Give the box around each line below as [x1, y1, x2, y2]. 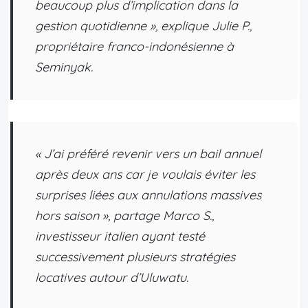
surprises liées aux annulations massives [35, 186, 261, 203]
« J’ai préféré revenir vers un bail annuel [35, 145, 261, 162]
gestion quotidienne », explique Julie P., [35, 17, 252, 34]
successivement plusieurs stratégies [35, 248, 235, 265]
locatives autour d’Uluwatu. [35, 269, 188, 285]
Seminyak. [35, 58, 93, 75]
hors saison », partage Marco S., [35, 207, 214, 223]
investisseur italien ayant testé [35, 228, 205, 244]
